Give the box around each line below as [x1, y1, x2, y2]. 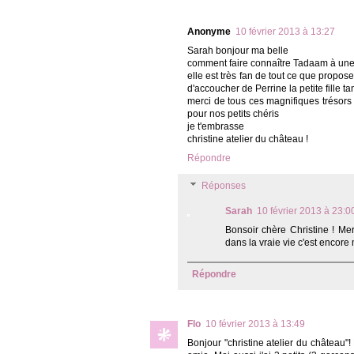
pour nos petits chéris [187, 108, 279, 120]
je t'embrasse [187, 121, 244, 133]
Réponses [201, 180, 247, 192]
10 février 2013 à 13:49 [205, 318, 305, 330]
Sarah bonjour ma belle [187, 45, 288, 57]
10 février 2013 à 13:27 [235, 26, 335, 38]
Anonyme [187, 26, 231, 38]
